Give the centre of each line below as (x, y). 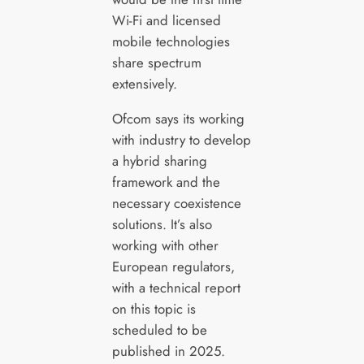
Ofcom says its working (178, 118)
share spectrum (156, 62)
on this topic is (154, 308)
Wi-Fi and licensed (166, 20)
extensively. (144, 83)
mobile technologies (171, 41)
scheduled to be (159, 329)
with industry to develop (181, 139)
